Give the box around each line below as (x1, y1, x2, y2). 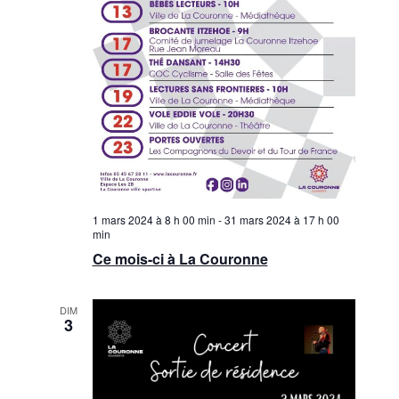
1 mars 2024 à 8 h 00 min (92, 212, 216, 228)
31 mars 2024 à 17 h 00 (224, 212, 339, 228)
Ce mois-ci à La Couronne (92, 248, 268, 270)
